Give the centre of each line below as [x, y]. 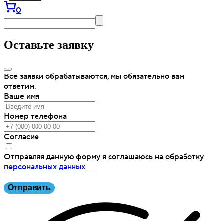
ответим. [20, 87]
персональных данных [45, 167]
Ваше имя [22, 96]
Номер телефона [35, 117]
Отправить [29, 188]
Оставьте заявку [49, 45]
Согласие [21, 137]
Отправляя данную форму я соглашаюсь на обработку [104, 157]
